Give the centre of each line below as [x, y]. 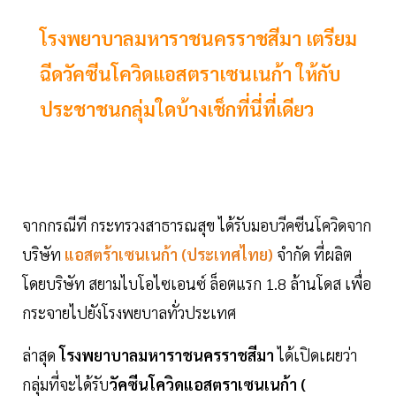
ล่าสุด [41, 355]
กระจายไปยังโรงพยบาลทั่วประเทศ [129, 313]
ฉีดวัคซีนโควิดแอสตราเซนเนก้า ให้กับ [190, 74]
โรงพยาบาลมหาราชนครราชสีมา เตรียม [198, 38]
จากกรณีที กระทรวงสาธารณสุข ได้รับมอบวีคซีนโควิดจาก [197, 225]
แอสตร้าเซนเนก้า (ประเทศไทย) [169, 255]
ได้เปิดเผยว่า [316, 355]
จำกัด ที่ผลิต [314, 255]
